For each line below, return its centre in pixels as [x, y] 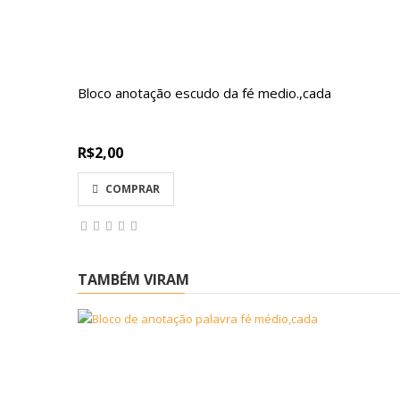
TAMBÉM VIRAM [133, 279]
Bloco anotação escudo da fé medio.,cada [204, 93]
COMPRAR [133, 189]
